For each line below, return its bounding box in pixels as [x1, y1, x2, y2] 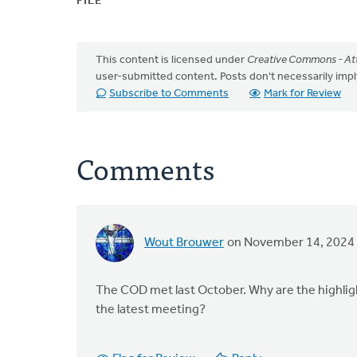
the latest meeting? [96, 304, 206, 316]
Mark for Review [264, 88, 341, 100]
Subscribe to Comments [109, 88, 229, 100]
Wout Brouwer [144, 237, 224, 249]
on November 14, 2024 [225, 237, 355, 249]
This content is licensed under [96, 54, 247, 66]
